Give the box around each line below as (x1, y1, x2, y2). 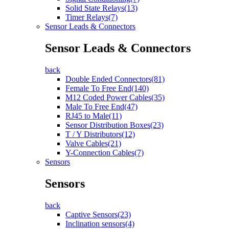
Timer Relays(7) (65, 13, 118, 22)
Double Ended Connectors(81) (65, 75, 165, 83)
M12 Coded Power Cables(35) (65, 93, 165, 102)
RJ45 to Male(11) (65, 111, 122, 120)
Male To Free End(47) (65, 102, 138, 111)
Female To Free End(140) (65, 84, 149, 93)
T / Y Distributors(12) (65, 130, 135, 139)
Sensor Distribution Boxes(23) (65, 121, 164, 129)
